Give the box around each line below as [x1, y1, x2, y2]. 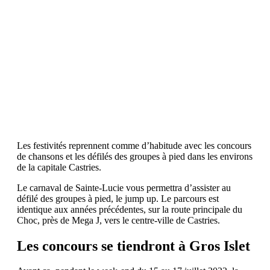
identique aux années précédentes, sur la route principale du [17, 204, 242, 215]
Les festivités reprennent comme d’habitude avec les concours [17, 140, 251, 151]
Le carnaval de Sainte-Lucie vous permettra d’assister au [17, 182, 231, 193]
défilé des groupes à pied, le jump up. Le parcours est [17, 193, 219, 204]
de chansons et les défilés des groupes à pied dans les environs [17, 151, 253, 162]
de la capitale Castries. [17, 162, 101, 172]
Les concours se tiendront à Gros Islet [17, 237, 250, 254]
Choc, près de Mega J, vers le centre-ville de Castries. [17, 215, 220, 225]
